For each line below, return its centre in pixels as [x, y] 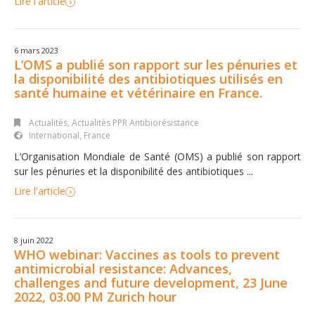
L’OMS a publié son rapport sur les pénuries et [156, 64]
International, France [70, 135]
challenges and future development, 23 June [151, 282]
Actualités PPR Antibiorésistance [135, 122]
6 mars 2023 [36, 50]
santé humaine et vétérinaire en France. [138, 92]
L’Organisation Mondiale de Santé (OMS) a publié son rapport [157, 156]
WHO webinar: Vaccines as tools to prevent [147, 254]
